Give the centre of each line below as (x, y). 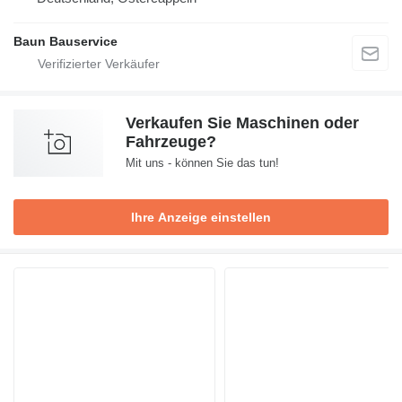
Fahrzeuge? (171, 141)
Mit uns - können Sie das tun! (202, 162)
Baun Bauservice (66, 41)
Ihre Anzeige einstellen (201, 217)
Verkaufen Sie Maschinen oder (242, 122)
